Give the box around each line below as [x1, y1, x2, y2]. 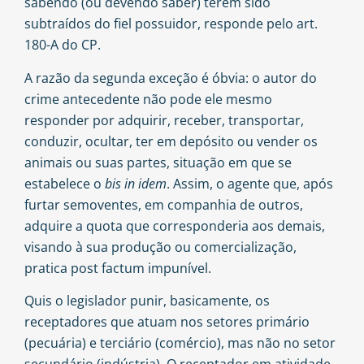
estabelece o [24, 174, 105, 193]
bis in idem [105, 174, 167, 193]
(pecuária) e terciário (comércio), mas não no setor [24, 334, 336, 353]
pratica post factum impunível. [24, 258, 211, 277]
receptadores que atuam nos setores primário [24, 313, 310, 331]
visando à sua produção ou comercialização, [24, 237, 297, 256]
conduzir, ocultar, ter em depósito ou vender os [24, 132, 318, 150]
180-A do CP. [24, 36, 101, 54]
